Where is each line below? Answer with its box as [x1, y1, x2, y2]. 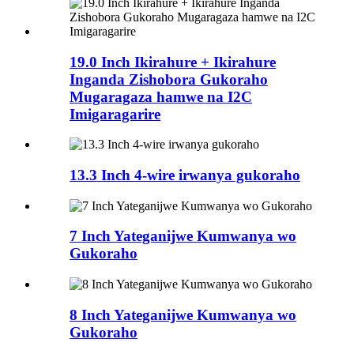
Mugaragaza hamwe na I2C [70, 88, 252, 105]
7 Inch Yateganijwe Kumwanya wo [70, 228, 296, 245]
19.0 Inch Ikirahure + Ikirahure [70, 53, 276, 70]
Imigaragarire [70, 105, 160, 122]
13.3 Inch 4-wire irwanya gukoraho [70, 166, 300, 183]
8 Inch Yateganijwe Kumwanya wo [70, 306, 296, 323]
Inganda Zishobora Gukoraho [70, 70, 268, 88]
